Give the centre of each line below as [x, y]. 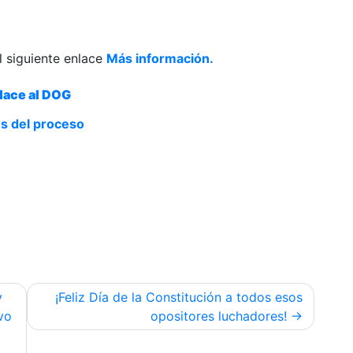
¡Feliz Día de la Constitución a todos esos [179, 297]
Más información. [160, 59]
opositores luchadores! [219, 316]
